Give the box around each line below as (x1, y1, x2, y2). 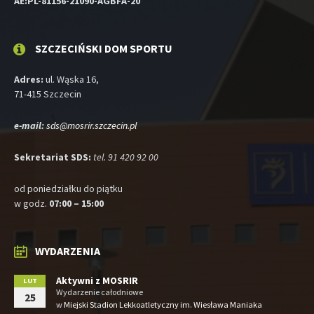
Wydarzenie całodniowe (56, 287, 143, 298)
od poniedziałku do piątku (14, 182, 123, 196)
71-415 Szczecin (14, 88, 81, 101)
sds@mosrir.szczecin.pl (46, 119, 137, 132)
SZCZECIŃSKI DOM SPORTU (35, 41, 172, 56)
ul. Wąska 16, (43, 73, 99, 86)
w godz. (14, 197, 49, 210)
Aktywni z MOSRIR (56, 274, 138, 287)
